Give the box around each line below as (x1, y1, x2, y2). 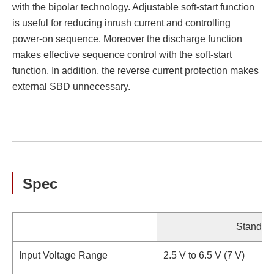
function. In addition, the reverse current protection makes (12, 65, 259, 76)
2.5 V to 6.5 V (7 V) (163, 250, 245, 261)
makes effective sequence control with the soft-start (12, 50, 232, 60)
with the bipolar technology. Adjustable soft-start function (12, 2, 254, 12)
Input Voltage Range (19, 250, 108, 261)
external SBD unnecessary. (12, 81, 130, 92)
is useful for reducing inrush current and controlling (12, 18, 231, 28)
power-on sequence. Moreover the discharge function (12, 34, 242, 44)
